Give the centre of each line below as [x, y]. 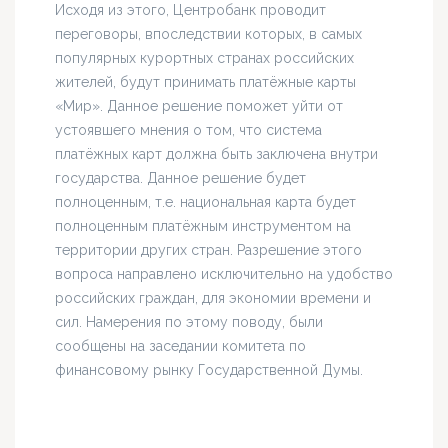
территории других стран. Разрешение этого [208, 250]
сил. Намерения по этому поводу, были [189, 322]
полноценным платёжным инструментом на [203, 226]
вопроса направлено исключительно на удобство [224, 274]
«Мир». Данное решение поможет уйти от [199, 106]
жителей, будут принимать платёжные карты [205, 82]
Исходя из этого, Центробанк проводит [190, 10]
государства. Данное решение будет [180, 178]
